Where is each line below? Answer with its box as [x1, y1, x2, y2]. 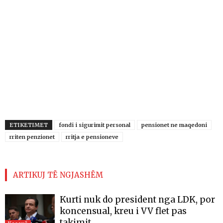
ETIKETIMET [9, 121, 48, 128]
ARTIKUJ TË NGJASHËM [13, 170, 103, 180]
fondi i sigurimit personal [59, 121, 130, 128]
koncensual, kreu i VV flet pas [60, 205, 187, 217]
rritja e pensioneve [66, 133, 118, 140]
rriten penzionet [9, 133, 55, 140]
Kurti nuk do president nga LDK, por [60, 194, 215, 205]
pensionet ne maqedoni [141, 121, 207, 128]
